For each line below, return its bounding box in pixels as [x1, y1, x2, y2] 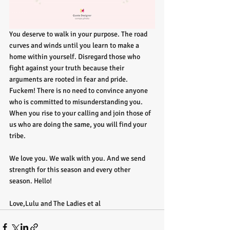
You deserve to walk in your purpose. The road [9, 30, 149, 39]
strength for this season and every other [9, 165, 132, 175]
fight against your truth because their [9, 64, 126, 73]
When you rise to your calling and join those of [9, 109, 152, 118]
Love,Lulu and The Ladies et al [9, 199, 101, 208]
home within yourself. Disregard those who [9, 52, 142, 62]
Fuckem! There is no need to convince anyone [9, 86, 149, 95]
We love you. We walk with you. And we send [9, 154, 147, 163]
